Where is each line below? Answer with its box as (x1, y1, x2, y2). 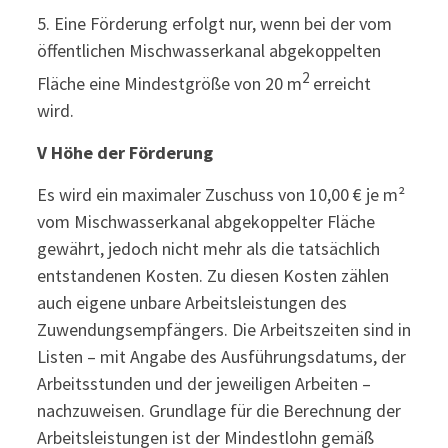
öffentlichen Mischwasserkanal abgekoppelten (36, 39, 381, 62)
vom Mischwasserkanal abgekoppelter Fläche (36, 210, 375, 233)
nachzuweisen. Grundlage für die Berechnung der (36, 399, 401, 422)
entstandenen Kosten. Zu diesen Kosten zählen (36, 264, 389, 287)
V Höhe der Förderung (36, 141, 213, 164)
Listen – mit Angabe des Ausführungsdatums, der (36, 345, 406, 368)
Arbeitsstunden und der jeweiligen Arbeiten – (36, 372, 371, 395)
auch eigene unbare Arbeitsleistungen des (36, 291, 347, 314)
